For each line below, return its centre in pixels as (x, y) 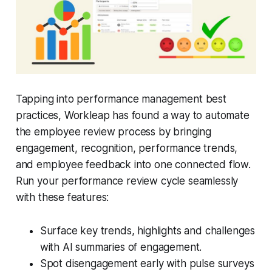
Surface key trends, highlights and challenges (148, 231)
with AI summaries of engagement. (121, 247)
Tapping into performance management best (121, 99)
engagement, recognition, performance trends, (127, 148)
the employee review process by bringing (114, 132)
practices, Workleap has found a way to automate (132, 116)
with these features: (62, 198)
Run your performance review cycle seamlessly (127, 181)
